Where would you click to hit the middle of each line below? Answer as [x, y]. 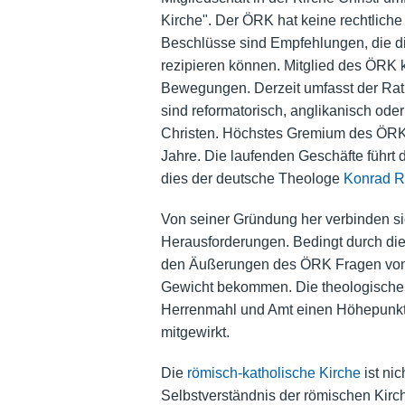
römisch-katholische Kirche [273, 373]
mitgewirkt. [195, 333]
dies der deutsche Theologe [252, 179]
